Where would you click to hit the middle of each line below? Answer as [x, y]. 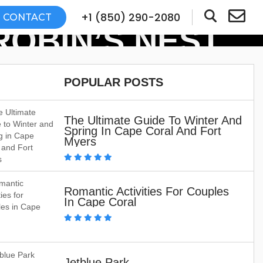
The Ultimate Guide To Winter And [153, 120]
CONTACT [27, 17]
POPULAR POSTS [113, 82]
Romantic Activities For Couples [146, 191]
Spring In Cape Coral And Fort [143, 131]
